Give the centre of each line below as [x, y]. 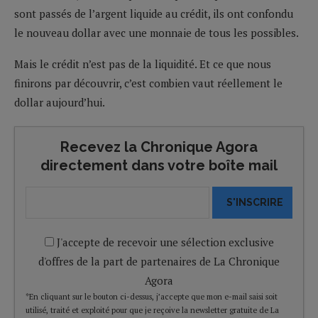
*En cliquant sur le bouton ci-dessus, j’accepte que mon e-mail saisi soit [152, 296]
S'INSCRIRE [255, 202]
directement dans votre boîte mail [159, 165]
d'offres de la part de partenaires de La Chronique [159, 261]
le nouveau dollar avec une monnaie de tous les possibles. [157, 32]
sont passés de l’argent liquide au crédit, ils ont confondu [154, 13]
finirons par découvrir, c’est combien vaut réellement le [148, 83]
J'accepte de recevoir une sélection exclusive [164, 242]
